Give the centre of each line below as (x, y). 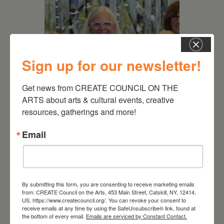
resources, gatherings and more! (79, 112)
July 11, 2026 (96, 111)
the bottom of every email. (54, 216)
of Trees (79, 137)
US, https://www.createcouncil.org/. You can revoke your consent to (104, 200)
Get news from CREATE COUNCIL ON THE (100, 88)
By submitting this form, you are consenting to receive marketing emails (108, 184)
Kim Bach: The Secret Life (113, 126)
